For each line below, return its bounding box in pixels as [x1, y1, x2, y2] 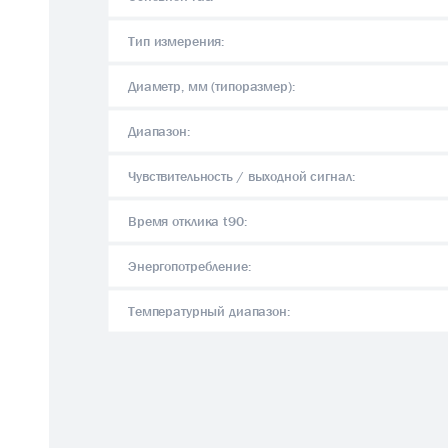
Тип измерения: [128, 31, 225, 50]
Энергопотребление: [128, 256, 251, 275]
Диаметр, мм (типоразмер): [128, 76, 295, 95]
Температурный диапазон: [128, 301, 290, 320]
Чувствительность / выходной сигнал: [128, 166, 355, 185]
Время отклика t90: [128, 211, 247, 230]
